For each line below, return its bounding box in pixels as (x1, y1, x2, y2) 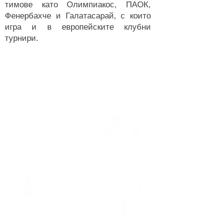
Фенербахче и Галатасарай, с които (5, 11, 151, 20)
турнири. (5, 34, 38, 43)
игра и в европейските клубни (5, 22, 151, 32)
